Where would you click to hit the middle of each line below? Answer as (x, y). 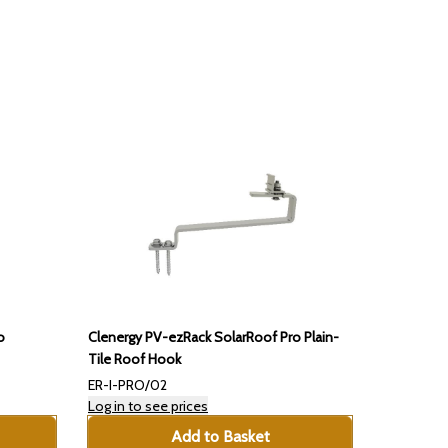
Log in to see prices (148, 406)
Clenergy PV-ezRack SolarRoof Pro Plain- (213, 337)
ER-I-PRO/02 (127, 385)
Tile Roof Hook (134, 359)
